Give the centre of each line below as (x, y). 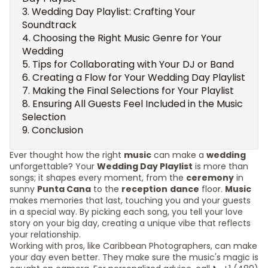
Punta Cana (64, 189)
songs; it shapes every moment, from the (98, 178)
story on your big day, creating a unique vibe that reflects (130, 223)
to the (106, 189)
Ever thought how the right (67, 155)
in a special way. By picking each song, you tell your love (126, 212)
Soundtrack (49, 25)
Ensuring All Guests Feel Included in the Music (138, 104)
